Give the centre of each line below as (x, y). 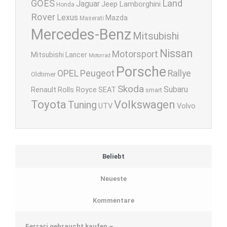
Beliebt (113, 157)
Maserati (92, 18)
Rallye (179, 74)
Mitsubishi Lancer (59, 55)
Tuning (82, 105)
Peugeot (97, 73)
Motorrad (100, 56)
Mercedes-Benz (81, 35)
